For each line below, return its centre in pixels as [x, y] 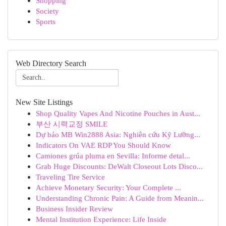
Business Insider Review [74, 209]
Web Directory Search [51, 63]
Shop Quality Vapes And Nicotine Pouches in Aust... [118, 113]
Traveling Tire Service [70, 177]
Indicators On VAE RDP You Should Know [103, 145]
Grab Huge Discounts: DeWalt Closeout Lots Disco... [119, 166]
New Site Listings [44, 102]
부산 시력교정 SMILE [72, 124]
